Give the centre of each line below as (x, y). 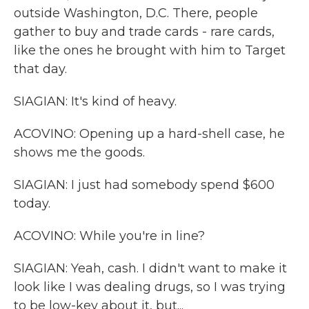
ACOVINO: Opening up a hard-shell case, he (149, 134)
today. (32, 203)
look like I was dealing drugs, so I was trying (150, 287)
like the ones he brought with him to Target (150, 50)
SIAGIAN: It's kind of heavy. (95, 101)
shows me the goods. (79, 152)
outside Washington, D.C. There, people (136, 13)
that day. (40, 69)
